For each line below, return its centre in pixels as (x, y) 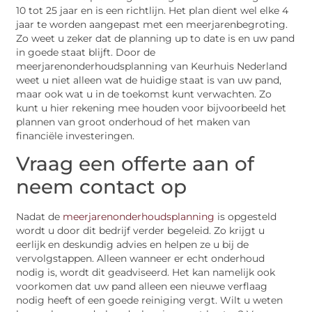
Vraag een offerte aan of (135, 163)
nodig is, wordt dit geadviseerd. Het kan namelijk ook (146, 272)
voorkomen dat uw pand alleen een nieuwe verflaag (142, 286)
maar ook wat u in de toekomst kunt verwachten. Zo (144, 94)
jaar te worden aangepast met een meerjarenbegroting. (152, 24)
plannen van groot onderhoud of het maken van (133, 122)
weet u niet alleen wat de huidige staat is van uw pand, (149, 80)
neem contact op (102, 186)
